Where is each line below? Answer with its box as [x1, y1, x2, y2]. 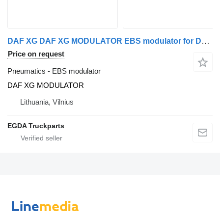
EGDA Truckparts [7, 122, 64, 130]
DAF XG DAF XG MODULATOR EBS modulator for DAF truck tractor [201, 36, 210, 46]
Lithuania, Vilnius [20, 98, 74, 107]
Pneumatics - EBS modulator [7, 67, 101, 76]
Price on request [8, 50, 64, 58]
